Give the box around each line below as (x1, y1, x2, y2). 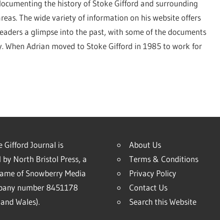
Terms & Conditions (129, 154, 198, 165)
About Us (129, 139, 161, 150)
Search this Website (129, 196, 196, 207)
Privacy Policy (129, 168, 176, 179)
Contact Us (129, 182, 167, 193)
